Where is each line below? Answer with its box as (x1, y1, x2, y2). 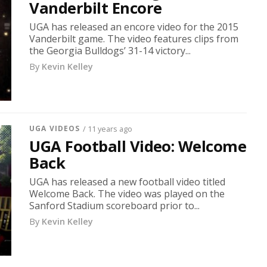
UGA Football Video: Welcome (29, 135, 247, 157)
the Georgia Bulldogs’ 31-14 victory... (29, 44, 191, 57)
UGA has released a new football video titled (29, 175, 226, 188)
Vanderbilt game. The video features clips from (29, 32, 239, 45)
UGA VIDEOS (29, 123, 80, 133)
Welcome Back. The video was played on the (29, 187, 225, 200)
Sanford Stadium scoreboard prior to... (29, 198, 200, 212)
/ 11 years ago (83, 123, 133, 134)
